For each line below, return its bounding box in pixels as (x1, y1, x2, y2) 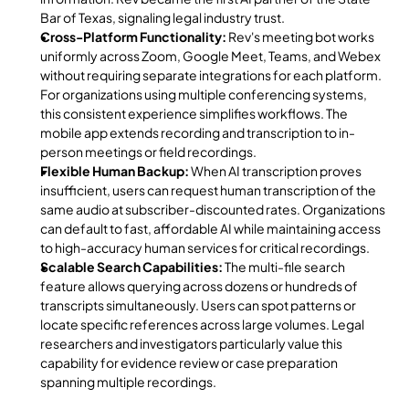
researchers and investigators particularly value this (40, 335, 342, 351)
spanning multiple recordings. (40, 373, 216, 390)
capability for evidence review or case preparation (40, 354, 338, 371)
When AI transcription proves (189, 163, 362, 179)
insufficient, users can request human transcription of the (40, 182, 376, 198)
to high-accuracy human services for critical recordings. (40, 239, 370, 256)
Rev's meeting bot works (226, 28, 374, 45)
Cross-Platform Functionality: (40, 28, 226, 45)
